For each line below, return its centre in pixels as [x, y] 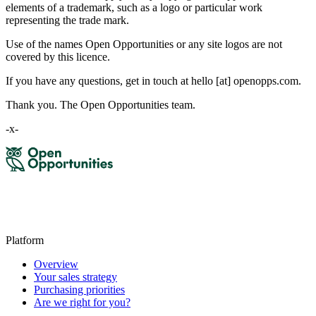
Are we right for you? [82, 302]
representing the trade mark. [67, 20]
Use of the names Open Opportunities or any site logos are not [144, 44]
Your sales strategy [75, 276]
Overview [56, 264]
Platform [25, 240]
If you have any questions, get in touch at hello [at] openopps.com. [153, 80]
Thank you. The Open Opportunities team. [101, 104]
